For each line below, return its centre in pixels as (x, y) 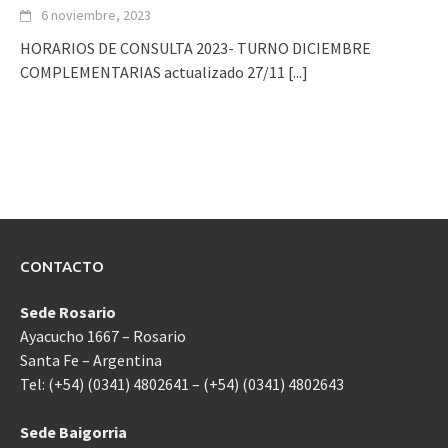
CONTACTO (62, 266)
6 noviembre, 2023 (96, 15)
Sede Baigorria (73, 432)
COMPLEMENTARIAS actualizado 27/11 (154, 72)
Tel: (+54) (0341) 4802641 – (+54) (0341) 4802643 (182, 384)
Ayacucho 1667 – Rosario (103, 336)
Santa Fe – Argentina (91, 360)
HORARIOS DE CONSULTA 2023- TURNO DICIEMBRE (195, 48)
